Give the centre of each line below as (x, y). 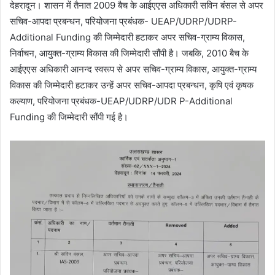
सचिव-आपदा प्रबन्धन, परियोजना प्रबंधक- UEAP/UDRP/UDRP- (123, 21)
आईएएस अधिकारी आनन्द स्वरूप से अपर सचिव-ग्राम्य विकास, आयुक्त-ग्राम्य (133, 69)
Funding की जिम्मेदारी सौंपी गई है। (69, 117)
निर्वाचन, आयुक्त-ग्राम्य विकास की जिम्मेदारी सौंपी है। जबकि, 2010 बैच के (129, 53)
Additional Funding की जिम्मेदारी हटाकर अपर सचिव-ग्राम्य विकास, (127, 37)
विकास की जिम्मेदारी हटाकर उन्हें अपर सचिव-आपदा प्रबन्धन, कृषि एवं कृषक (132, 85)
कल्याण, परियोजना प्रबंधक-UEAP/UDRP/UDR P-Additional (121, 101)
